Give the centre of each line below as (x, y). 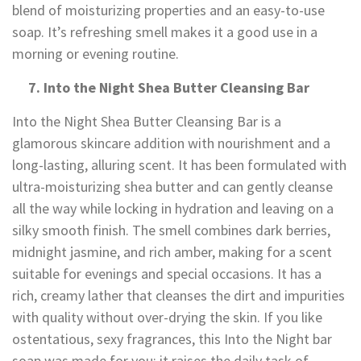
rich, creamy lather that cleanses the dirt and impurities (178, 296)
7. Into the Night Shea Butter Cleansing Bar (161, 88)
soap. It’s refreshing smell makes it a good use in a (165, 32)
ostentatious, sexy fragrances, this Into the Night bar (172, 339)
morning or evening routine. (95, 54)
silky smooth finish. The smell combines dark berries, (171, 230)
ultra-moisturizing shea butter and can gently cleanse (172, 187)
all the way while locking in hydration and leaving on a (173, 209)
